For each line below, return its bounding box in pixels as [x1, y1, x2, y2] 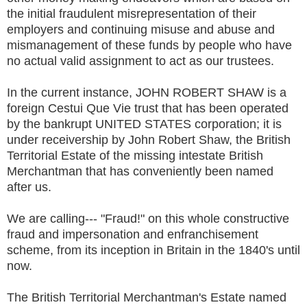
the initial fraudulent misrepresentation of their [7, 6, 256, 21]
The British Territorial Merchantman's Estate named [7, 290, 286, 304]
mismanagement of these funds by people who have [7, 38, 292, 52]
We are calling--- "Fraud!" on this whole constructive [7, 211, 289, 225]
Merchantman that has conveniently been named [7, 164, 273, 178]
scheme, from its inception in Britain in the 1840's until [7, 243, 300, 257]
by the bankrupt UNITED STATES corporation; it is [7, 116, 282, 131]
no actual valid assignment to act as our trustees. [7, 53, 278, 68]
